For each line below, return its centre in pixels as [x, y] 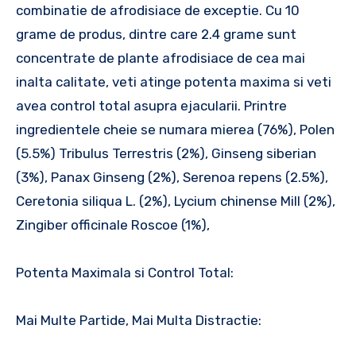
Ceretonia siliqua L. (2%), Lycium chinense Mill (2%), [176, 201]
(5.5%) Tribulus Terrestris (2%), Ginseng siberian [166, 153]
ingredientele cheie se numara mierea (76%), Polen [175, 129]
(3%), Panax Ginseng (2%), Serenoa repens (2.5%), [172, 177]
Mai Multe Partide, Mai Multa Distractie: [139, 320]
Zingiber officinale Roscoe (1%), [113, 224]
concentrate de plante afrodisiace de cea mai [161, 58]
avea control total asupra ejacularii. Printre [151, 105]
